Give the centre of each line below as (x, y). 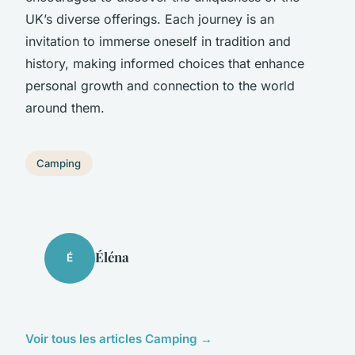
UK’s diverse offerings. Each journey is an (150, 19)
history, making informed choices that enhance (165, 63)
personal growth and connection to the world (160, 85)
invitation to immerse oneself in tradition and (158, 41)
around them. (65, 107)
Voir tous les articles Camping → (119, 338)
